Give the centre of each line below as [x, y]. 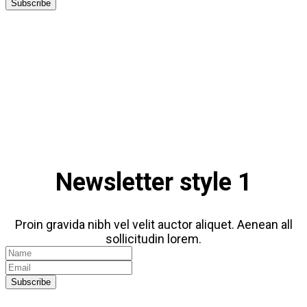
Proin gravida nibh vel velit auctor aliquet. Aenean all [153, 225]
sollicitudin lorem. [153, 239]
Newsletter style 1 [153, 183]
